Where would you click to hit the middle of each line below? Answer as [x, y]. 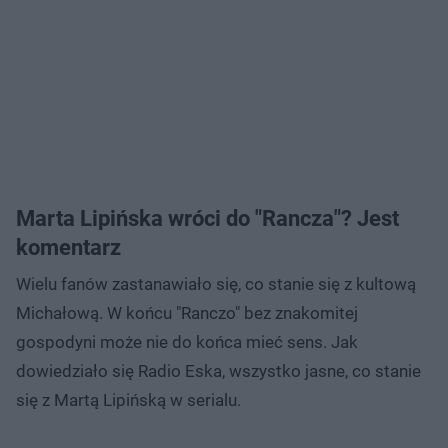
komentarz [71, 247]
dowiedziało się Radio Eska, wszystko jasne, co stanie [218, 370]
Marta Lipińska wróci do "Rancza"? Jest [207, 218]
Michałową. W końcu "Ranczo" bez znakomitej [187, 312]
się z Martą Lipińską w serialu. [130, 399]
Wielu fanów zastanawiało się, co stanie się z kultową [216, 283]
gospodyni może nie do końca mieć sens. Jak [187, 341]
